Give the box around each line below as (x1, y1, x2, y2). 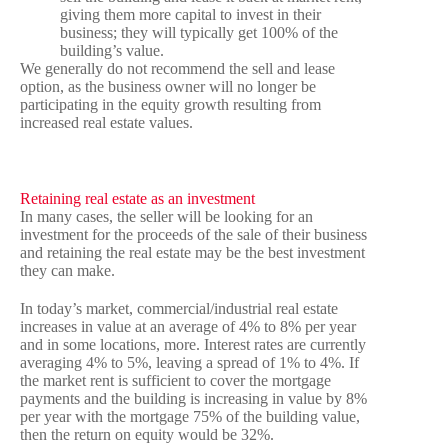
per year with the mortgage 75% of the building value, (20, 408, 360, 426)
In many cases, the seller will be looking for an (20, 208, 313, 226)
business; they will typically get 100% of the (60, 24, 338, 42)
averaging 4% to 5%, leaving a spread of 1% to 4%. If (20, 354, 359, 372)
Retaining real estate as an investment (20, 190, 255, 208)
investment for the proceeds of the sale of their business (20, 226, 367, 244)
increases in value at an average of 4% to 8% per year (20, 318, 356, 336)
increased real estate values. (20, 114, 193, 132)
